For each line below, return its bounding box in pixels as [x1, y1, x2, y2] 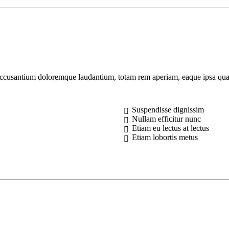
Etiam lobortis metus [132, 133, 198, 142]
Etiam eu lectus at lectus [132, 124, 210, 133]
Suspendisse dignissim [132, 105, 204, 114]
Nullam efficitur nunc [132, 114, 201, 124]
